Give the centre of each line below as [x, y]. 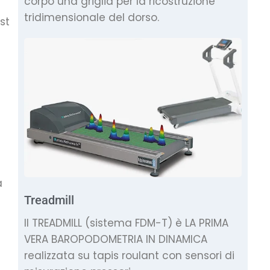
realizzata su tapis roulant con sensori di [129, 255]
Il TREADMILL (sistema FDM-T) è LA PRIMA [126, 223]
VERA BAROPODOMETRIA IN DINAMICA [116, 239]
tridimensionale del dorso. [92, 17]
